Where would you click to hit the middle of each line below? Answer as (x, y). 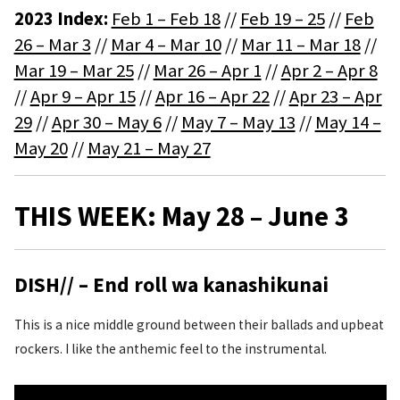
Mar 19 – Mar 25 (74, 71)
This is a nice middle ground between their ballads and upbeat (199, 324)
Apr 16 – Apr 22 (212, 97)
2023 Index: (61, 19)
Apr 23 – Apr (335, 97)
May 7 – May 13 (238, 123)
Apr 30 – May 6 (106, 123)
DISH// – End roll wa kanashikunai (171, 284)
